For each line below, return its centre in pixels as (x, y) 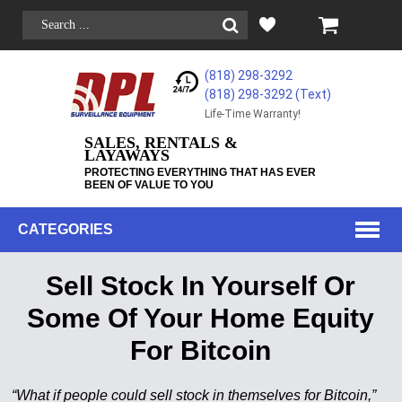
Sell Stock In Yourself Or (201, 286)
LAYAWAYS (127, 155)
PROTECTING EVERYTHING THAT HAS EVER (200, 172)
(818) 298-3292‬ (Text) (268, 94)
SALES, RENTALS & (161, 143)
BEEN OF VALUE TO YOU (149, 185)
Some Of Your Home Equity (201, 318)
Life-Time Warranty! (253, 114)
